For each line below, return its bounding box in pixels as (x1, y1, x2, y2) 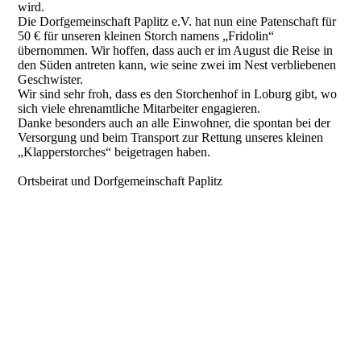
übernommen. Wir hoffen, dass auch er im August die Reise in (18, 44, 334, 57)
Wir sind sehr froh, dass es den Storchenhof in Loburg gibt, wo (18, 87, 338, 101)
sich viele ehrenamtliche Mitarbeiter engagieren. (18, 102, 261, 115)
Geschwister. (18, 73, 84, 86)
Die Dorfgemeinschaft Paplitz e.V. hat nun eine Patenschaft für (18, 15, 337, 28)
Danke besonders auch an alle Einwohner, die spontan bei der (18, 116, 331, 130)
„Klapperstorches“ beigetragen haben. (18, 145, 211, 159)
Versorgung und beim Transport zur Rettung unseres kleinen (18, 131, 324, 144)
